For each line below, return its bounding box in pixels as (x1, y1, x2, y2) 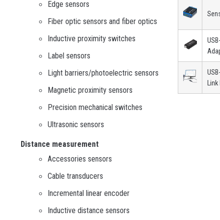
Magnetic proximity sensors (48, 85, 133, 95)
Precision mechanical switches (48, 103, 142, 112)
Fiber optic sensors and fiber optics (48, 17, 157, 27)
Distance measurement (21, 139, 99, 149)
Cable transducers (48, 171, 103, 181)
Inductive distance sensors (48, 206, 130, 216)
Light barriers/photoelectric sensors (48, 68, 159, 78)
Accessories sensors (48, 154, 112, 164)
